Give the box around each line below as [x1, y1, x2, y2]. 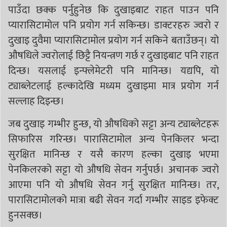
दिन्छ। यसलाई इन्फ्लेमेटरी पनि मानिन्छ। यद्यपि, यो [8, 62, 219, 80]
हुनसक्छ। [8, 206, 43, 224]
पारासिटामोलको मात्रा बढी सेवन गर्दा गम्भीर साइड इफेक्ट [8, 191, 219, 209]
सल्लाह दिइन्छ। [8, 92, 64, 110]
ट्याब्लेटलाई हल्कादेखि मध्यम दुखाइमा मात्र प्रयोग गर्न [8, 77, 219, 95]
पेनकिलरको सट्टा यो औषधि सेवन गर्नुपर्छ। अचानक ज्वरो [8, 161, 219, 178]
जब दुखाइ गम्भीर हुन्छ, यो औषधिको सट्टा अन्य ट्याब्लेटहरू [8, 115, 219, 133]
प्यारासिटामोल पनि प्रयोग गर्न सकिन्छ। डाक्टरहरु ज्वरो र [8, 16, 219, 34]
